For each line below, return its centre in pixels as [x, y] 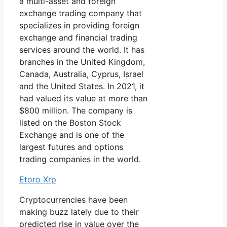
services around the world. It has [82, 50]
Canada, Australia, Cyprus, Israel [81, 74]
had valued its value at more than [83, 99]
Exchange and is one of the [72, 135]
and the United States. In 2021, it [82, 86]
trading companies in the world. [80, 159]
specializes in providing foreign [79, 26]
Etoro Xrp [38, 180]
